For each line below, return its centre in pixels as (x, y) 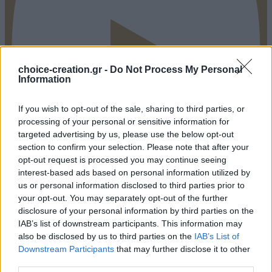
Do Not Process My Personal (176, 70)
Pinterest (136, 180)
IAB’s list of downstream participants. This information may (130, 223)
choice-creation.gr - (64, 70)
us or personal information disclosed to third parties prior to (131, 185)
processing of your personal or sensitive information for (124, 121)
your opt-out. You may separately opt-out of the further (123, 198)
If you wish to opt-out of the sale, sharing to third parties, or (131, 109)
